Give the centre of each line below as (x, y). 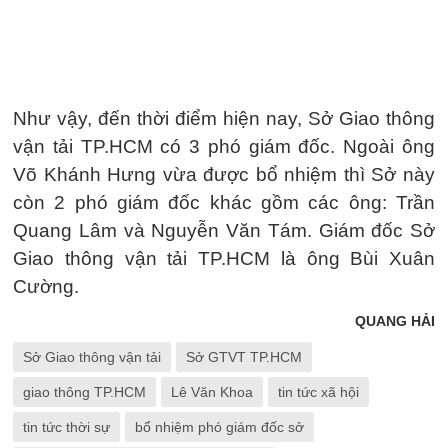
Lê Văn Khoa (212, 391)
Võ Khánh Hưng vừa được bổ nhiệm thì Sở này (224, 174)
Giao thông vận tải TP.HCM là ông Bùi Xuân (224, 258)
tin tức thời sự (66, 426)
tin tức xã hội (318, 391)
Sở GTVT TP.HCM (244, 356)
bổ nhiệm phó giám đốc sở (219, 426)
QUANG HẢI (395, 320)
